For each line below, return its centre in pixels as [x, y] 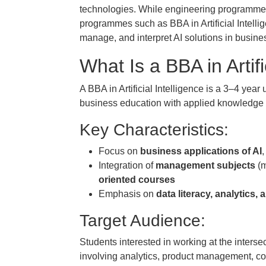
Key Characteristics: [154, 130]
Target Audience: [142, 221]
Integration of [127, 165]
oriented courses [137, 180]
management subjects [205, 165]
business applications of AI [201, 151]
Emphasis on [127, 194]
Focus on [119, 151]
